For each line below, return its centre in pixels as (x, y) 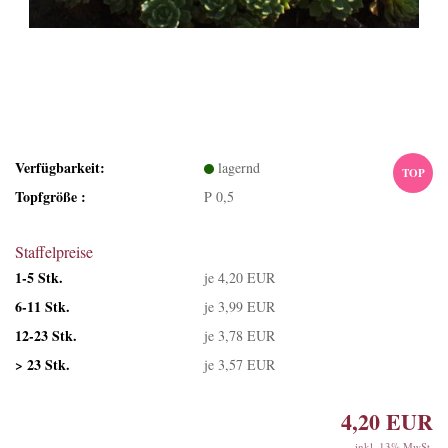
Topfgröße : (50, 196)
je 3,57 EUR (240, 364)
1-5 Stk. (39, 277)
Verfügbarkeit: (60, 167)
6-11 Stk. (42, 306)
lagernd (239, 167)
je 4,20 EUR (240, 277)
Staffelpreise (54, 251)
